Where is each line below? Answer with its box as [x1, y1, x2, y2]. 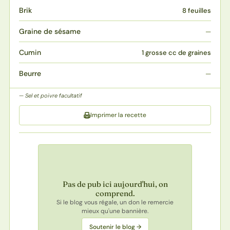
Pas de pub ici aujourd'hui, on [62, 179, 168, 189]
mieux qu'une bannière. [82, 207, 148, 216]
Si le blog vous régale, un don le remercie [56, 198, 174, 207]
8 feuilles [182, 6, 212, 15]
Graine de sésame [18, 26, 81, 36]
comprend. [95, 188, 135, 199]
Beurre [18, 68, 41, 78]
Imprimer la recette [90, 110, 146, 119]
